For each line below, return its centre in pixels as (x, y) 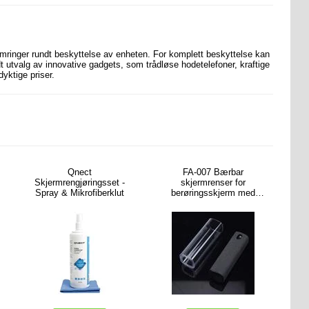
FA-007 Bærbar (213, 172)
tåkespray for (213, 203)
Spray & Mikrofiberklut (80, 193)
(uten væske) (213, 234)
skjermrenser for (213, 182)
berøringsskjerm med (213, 193)
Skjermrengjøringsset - (80, 182)
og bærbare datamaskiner (213, 224)
